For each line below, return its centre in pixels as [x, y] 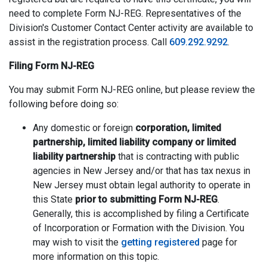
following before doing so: [64, 104]
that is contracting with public [177, 156]
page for [218, 242]
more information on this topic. [96, 257]
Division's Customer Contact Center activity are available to [131, 28]
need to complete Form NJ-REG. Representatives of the [125, 13]
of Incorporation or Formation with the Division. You [139, 228]
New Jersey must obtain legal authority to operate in [142, 185]
